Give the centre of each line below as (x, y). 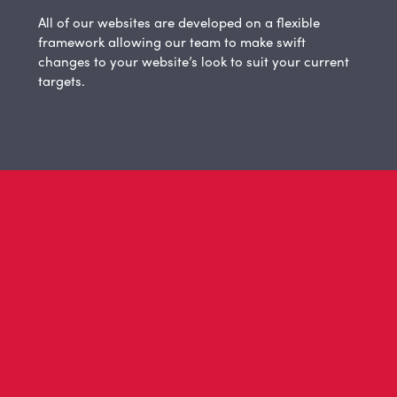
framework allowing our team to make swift (172, 42)
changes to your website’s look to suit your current (194, 62)
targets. (62, 81)
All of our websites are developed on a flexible (179, 23)
